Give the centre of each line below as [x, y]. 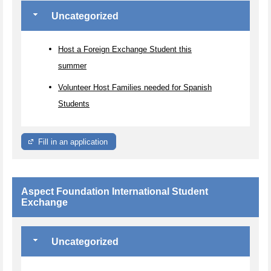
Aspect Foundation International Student [115, 191]
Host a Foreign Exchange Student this [125, 49]
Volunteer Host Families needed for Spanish [135, 87]
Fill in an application [73, 142]
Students [74, 103]
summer [72, 65]
